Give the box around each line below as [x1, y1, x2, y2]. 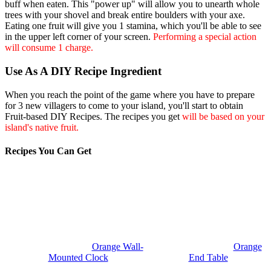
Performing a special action [151, 31, 256, 42]
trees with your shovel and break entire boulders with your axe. [5, 10, 245, 21]
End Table [188, 252, 228, 263]
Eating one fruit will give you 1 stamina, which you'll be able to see [5, 21, 261, 31]
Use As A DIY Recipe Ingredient [5, 65, 162, 78]
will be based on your [182, 111, 264, 122]
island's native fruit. [5, 122, 79, 132]
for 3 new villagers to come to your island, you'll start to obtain [5, 100, 243, 111]
